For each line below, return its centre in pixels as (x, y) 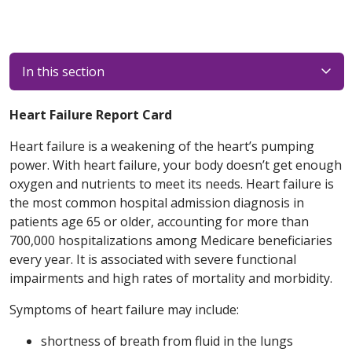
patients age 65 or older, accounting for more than (159, 222)
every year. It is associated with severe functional (153, 259)
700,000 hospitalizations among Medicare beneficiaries (171, 240)
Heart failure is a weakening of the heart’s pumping (162, 146)
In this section (63, 71)
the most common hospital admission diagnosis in (157, 203)
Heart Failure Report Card (91, 115)
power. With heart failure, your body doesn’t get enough (176, 165)
